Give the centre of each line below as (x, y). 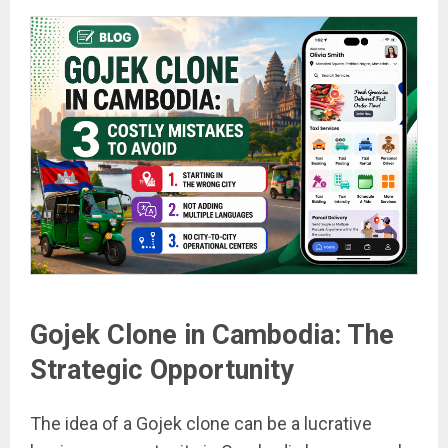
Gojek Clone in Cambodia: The (212, 334)
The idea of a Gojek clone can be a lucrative (201, 424)
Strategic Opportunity (162, 369)
